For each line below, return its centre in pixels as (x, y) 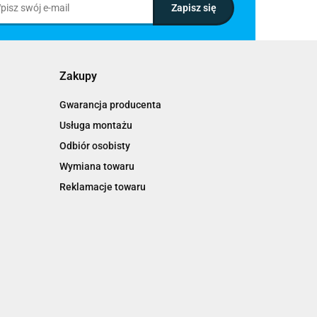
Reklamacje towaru (102, 187)
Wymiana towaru (97, 166)
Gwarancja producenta (110, 105)
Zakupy (78, 76)
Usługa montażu (96, 125)
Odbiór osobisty (94, 146)
